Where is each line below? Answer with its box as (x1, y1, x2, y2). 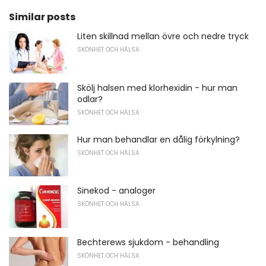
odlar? (77, 93, 103, 105)
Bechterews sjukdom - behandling (77, 236, 219, 248)
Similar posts (9, 10, 75, 24)
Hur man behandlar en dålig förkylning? (77, 133, 240, 145)
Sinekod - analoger (77, 185, 156, 197)
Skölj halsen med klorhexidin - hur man (77, 81, 237, 94)
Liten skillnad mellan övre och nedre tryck (77, 30, 249, 43)
